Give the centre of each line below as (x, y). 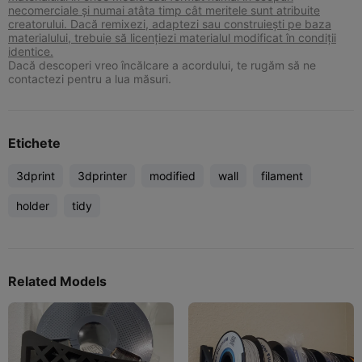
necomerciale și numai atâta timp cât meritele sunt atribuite (164, 10)
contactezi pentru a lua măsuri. (90, 78)
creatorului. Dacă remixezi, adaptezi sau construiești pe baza (170, 23)
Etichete (34, 143)
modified (173, 175)
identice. (31, 51)
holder (33, 205)
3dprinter (102, 175)
